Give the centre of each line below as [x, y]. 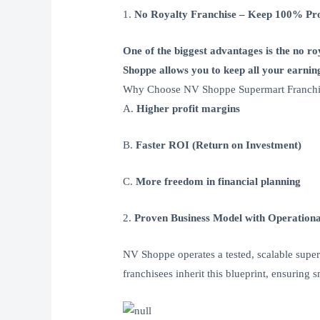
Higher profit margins [189, 109]
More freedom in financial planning [219, 182]
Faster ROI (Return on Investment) [219, 145]
